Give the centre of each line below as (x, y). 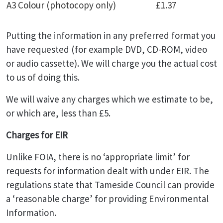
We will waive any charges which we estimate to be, (110, 99)
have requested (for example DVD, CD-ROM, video (107, 49)
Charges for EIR (37, 135)
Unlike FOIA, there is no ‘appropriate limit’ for (98, 157)
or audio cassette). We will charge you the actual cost (111, 63)
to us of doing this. (43, 77)
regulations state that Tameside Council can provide (110, 185)
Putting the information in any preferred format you (111, 35)
